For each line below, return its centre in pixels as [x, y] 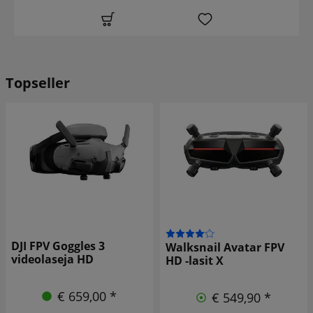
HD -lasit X [195, 260]
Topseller [38, 82]
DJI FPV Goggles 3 [58, 246]
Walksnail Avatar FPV [225, 247]
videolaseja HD [52, 259]
